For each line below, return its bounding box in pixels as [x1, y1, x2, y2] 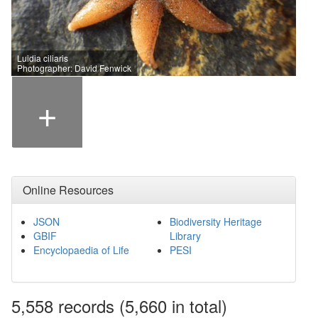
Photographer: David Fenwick [17, 62, 131, 75]
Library [169, 229, 201, 243]
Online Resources [23, 182, 114, 199]
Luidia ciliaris [17, 52, 68, 65]
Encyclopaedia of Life [33, 243, 129, 258]
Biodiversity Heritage [169, 214, 262, 229]
